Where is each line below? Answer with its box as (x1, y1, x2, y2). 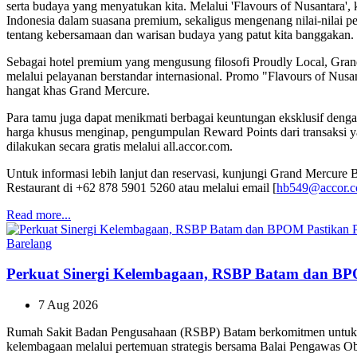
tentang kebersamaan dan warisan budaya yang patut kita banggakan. (6, 27, 354, 41)
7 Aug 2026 (38, 298, 98, 312)
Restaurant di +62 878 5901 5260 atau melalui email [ (6, 180, 277, 194)
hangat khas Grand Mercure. (6, 83, 150, 97)
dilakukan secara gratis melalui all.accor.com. (6, 139, 233, 153)
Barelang (6, 236, 52, 250)
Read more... (6, 207, 71, 222)
